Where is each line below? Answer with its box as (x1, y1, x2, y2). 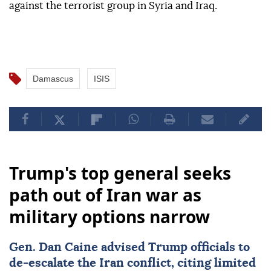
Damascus (33, 74, 73, 84)
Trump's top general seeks (9, 162, 231, 185)
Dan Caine (39, 241, 98, 254)
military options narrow (9, 205, 210, 229)
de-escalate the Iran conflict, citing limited (9, 257, 256, 270)
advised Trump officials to (98, 241, 250, 254)
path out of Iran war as (9, 183, 201, 207)
